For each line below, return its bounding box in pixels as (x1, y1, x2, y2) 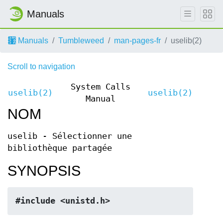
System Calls (70, 82, 130, 92)
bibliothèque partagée (7, 143, 112, 153)
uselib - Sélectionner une (7, 131, 132, 141)
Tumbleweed (58, 36, 104, 45)
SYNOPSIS (7, 163, 81, 179)
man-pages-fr (114, 36, 161, 45)
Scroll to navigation (7, 62, 75, 71)
